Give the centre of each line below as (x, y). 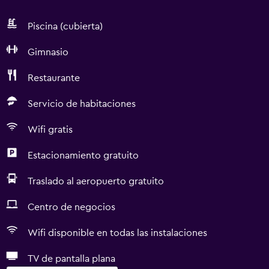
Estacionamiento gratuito (83, 156)
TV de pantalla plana (71, 259)
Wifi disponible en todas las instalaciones (117, 233)
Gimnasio (48, 52)
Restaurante (54, 78)
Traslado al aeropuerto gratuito (96, 181)
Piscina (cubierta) (65, 26)
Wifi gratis (50, 130)
